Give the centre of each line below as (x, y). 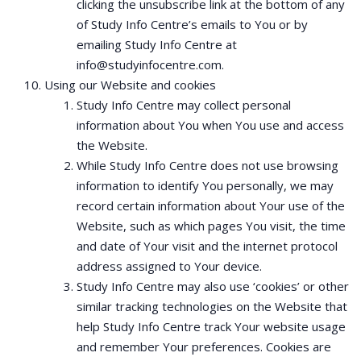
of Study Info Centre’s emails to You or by (192, 24)
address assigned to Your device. (169, 266)
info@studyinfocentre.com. (150, 64)
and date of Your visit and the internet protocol (207, 246)
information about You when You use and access (210, 125)
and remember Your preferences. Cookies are (204, 346)
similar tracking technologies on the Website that (212, 306)
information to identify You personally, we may (205, 185)
